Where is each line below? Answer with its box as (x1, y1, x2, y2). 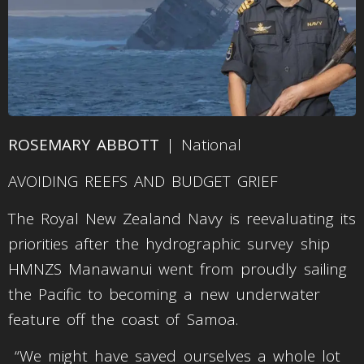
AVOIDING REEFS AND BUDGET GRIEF (8, 171, 279, 193)
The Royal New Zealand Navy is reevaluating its (8, 207, 356, 229)
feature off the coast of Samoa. (8, 308, 245, 330)
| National (159, 133, 242, 155)
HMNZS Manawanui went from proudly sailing (8, 258, 347, 279)
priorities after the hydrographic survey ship (8, 232, 330, 254)
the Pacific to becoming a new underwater (8, 283, 320, 305)
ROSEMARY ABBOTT (8, 133, 160, 155)
